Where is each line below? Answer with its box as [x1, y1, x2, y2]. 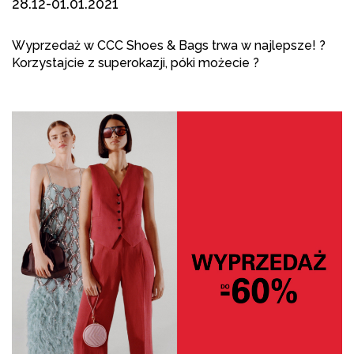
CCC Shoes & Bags [97, 38, 209, 53]
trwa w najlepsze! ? [209, 38, 326, 53]
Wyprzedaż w [12, 38, 97, 53]
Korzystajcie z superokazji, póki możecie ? [12, 55, 259, 70]
